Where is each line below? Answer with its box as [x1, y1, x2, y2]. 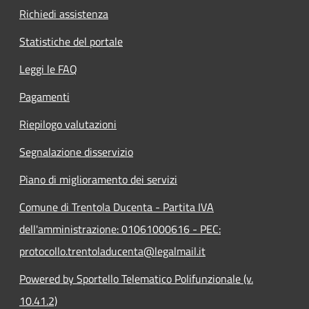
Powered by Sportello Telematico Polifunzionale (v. [19, 270, 253, 287]
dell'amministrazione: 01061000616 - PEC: [19, 220, 221, 237]
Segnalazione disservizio [19, 143, 133, 160]
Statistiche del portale [19, 32, 123, 50]
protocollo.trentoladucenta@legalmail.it [19, 242, 206, 259]
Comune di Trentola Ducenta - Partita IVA [19, 198, 214, 215]
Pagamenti [19, 88, 70, 105]
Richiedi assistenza [19, 5, 108, 22]
